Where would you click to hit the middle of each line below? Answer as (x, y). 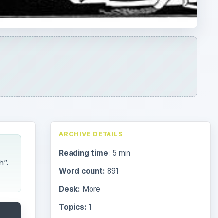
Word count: (82, 15)
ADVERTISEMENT (130, 156)
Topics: (73, 51)
